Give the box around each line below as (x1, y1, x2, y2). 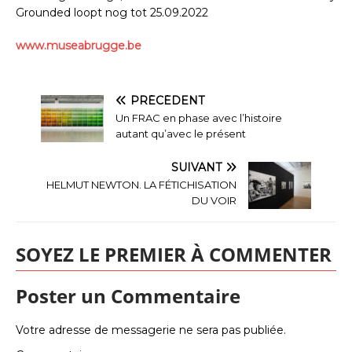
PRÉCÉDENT (130, 93, 204, 108)
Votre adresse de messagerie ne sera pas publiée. (16, 322, 286, 337)
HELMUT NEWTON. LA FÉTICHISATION (46, 178, 236, 191)
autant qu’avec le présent (115, 126, 246, 140)
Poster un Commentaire (16, 282, 240, 309)
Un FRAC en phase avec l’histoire (115, 111, 282, 124)
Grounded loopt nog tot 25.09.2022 (16, 5, 208, 20)
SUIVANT (171, 159, 222, 174)
